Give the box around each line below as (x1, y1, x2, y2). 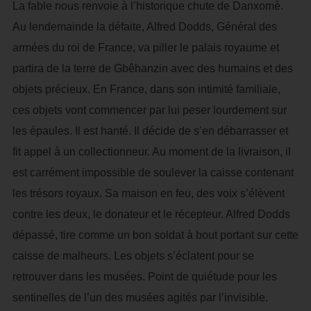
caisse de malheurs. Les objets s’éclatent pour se (12, 250, 254, 262)
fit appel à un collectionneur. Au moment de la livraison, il (12, 146, 291, 158)
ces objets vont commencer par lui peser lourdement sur (12, 104, 287, 116)
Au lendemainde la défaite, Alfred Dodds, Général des (12, 21, 277, 33)
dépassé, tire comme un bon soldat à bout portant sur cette (12, 229, 299, 241)
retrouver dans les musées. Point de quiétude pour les (12, 271, 277, 283)
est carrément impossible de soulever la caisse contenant (12, 167, 294, 178)
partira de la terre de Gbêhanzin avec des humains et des (12, 62, 293, 74)
